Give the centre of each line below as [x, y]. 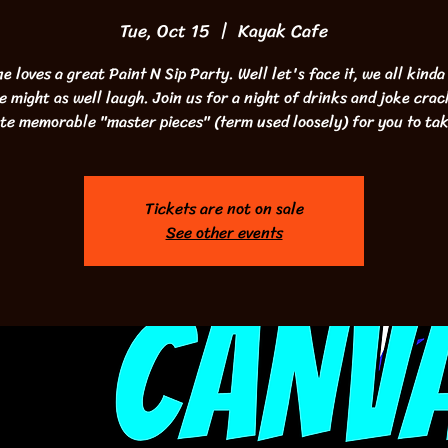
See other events [224, 232]
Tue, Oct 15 [165, 31]
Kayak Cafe [283, 31]
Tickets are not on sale [224, 208]
